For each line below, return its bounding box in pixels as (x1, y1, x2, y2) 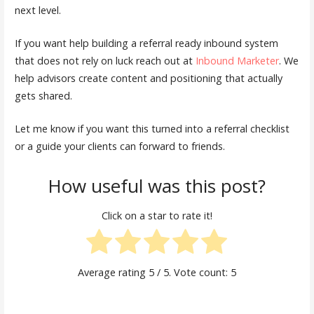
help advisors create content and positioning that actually (14, 71, 282, 86)
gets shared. (14, 89, 72, 103)
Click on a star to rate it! (101, 208, 212, 222)
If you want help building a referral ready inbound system (14, 36, 278, 50)
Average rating (77, 266, 149, 280)
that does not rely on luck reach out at (14, 54, 196, 68)
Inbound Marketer (195, 54, 279, 68)
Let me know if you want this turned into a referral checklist (14, 121, 289, 135)
